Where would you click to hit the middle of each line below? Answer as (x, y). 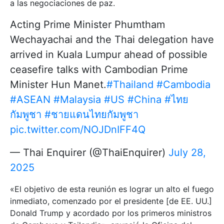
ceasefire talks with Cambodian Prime (99, 69)
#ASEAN (30, 99)
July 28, (187, 152)
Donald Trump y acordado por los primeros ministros (111, 213)
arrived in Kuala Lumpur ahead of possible (109, 54)
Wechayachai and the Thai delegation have (112, 39)
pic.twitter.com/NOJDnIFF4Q (78, 129)
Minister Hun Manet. (58, 84)
